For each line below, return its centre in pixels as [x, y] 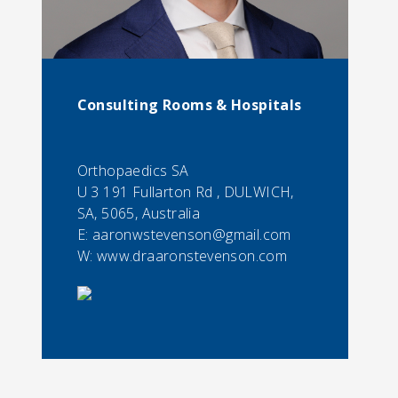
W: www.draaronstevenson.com [182, 256]
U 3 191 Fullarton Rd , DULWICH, [185, 192]
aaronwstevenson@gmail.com [191, 235]
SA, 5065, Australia [139, 213]
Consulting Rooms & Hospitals [189, 105]
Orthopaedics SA [133, 171]
